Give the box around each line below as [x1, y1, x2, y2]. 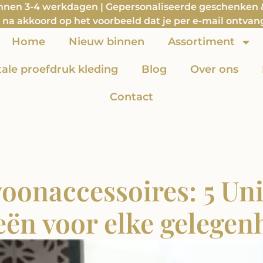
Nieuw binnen [68, 35, 144, 48]
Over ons [190, 63, 238, 76]
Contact [109, 90, 153, 103]
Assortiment [167, 35, 235, 48]
